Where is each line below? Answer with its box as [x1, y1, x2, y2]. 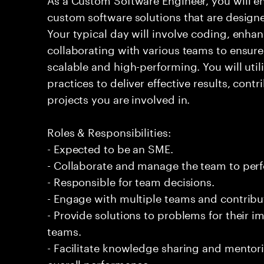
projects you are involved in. [47, 90, 190, 106]
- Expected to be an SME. [47, 139, 173, 156]
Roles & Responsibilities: [47, 123, 171, 139]
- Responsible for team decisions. [47, 172, 215, 189]
